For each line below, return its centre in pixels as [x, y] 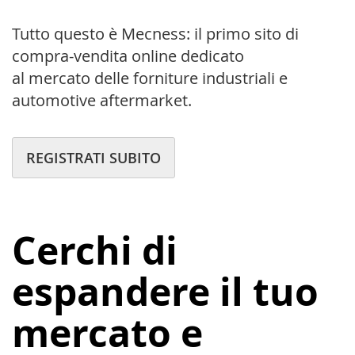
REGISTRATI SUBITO [94, 158]
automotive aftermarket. [102, 101]
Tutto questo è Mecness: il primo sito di [155, 34]
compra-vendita [72, 56]
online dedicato [188, 56]
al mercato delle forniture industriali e [150, 78]
